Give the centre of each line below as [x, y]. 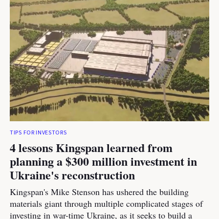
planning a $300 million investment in [103, 161]
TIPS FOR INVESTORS [38, 133]
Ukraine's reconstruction [72, 175]
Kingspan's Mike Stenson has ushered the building [99, 192]
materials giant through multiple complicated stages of [106, 203]
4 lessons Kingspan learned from [91, 147]
